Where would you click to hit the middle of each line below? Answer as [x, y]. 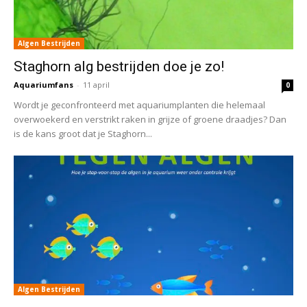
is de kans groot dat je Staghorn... [83, 134]
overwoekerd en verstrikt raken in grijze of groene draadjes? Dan [150, 120]
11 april [96, 85]
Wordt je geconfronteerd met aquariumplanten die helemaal [139, 105]
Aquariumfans [44, 85]
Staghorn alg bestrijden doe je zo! [119, 67]
